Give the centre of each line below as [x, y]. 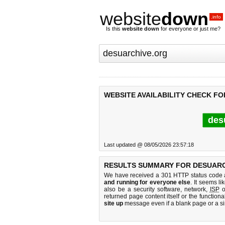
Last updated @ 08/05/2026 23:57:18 [149, 145]
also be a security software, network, [157, 189]
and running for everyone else [147, 182]
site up [114, 203]
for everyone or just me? [190, 29]
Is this [114, 29]
